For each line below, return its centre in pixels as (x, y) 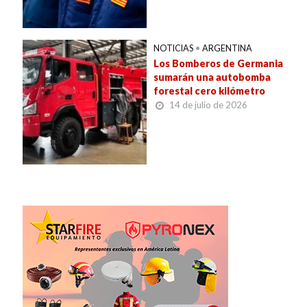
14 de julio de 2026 (208, 105)
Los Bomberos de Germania (218, 64)
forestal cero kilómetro (209, 91)
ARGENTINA (227, 49)
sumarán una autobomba (212, 77)
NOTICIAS (173, 49)
